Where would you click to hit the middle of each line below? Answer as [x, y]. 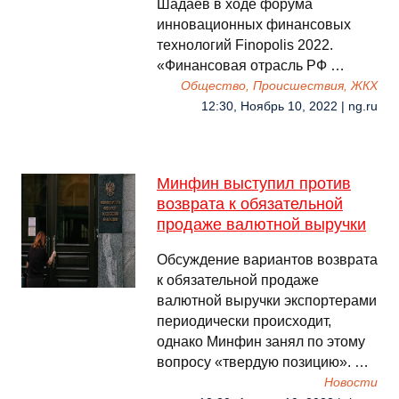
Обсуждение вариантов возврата [267, 260]
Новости [351, 383]
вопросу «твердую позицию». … [263, 362]
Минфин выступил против [254, 183]
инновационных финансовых [254, 24]
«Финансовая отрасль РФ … [251, 65]
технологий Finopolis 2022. [245, 45]
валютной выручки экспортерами [267, 301]
